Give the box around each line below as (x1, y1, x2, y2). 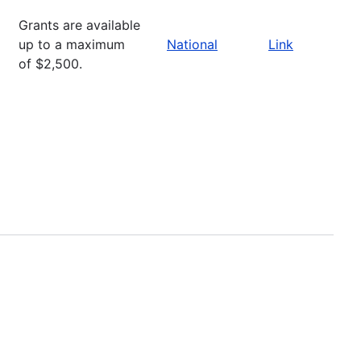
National (167, 35, 218, 52)
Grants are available (19, 16, 140, 33)
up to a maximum (19, 35, 125, 52)
